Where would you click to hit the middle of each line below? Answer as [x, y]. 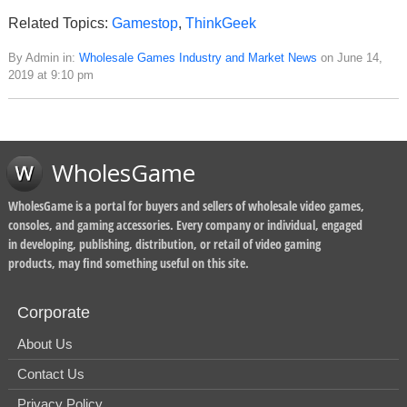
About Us [45, 344]
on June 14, [350, 58]
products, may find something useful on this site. [129, 263]
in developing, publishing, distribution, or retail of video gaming [164, 244]
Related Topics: [60, 24]
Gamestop [145, 24]
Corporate [54, 313]
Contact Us [51, 374]
